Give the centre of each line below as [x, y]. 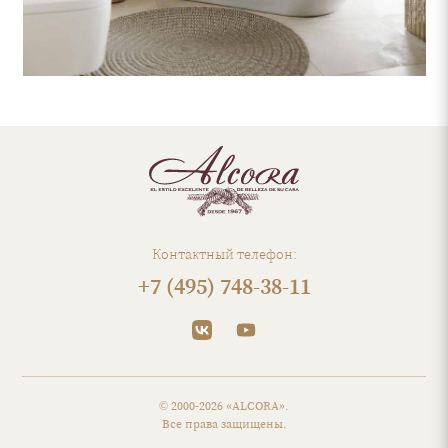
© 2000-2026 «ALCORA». [224, 406]
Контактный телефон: [224, 254]
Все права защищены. [224, 424]
